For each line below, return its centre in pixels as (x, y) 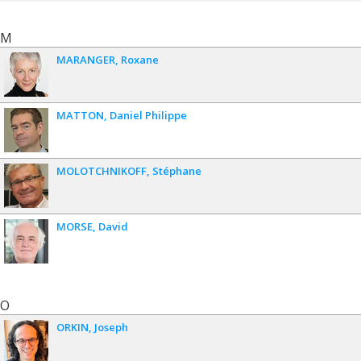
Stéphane (177, 171)
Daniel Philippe (148, 116)
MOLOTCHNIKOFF (102, 171)
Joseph (111, 328)
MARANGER (86, 60)
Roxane (140, 60)
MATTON (80, 116)
